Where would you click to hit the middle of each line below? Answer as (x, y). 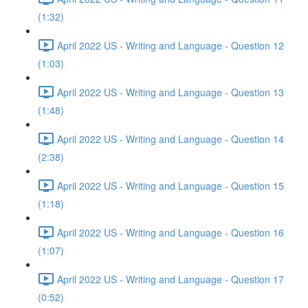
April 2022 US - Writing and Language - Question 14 (170, 139)
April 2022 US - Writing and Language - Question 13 (170, 92)
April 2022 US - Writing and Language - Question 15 (170, 185)
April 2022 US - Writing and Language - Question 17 (170, 279)
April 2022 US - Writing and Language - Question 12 (170, 45)
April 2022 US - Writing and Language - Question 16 (170, 232)
